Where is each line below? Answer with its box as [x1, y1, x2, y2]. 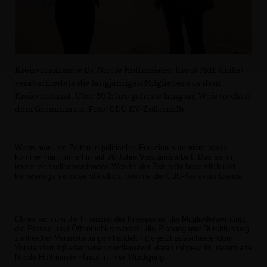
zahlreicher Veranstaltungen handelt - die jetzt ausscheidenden [15, 233, 231, 243]
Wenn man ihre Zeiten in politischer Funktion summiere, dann [15, 142, 226, 152]
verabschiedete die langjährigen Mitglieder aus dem [15, 77, 221, 88]
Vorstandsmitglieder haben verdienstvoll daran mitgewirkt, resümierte [15, 243, 252, 252]
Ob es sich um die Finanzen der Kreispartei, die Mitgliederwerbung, [15, 214, 246, 223]
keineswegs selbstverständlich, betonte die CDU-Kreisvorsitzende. [15, 171, 244, 181]
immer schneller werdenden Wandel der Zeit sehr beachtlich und [15, 162, 235, 171]
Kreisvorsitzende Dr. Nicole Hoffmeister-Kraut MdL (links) [15, 64, 244, 75]
